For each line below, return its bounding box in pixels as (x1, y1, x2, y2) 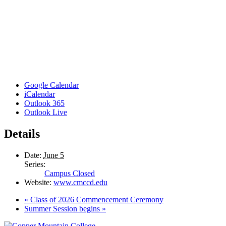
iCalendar (24, 89, 55, 98)
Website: (24, 178, 51, 187)
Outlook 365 (24, 98, 65, 107)
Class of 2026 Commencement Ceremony (28, 195, 163, 204)
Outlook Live (24, 107, 67, 117)
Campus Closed (44, 168, 95, 178)
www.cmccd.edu (53, 178, 107, 187)
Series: (24, 159, 45, 168)
